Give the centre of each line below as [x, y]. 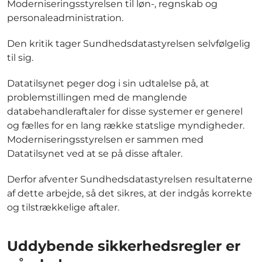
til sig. [20, 57]
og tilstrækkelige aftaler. [63, 207]
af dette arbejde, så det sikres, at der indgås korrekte [130, 193]
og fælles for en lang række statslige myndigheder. [126, 125]
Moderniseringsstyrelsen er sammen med [105, 139]
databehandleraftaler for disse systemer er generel [125, 111]
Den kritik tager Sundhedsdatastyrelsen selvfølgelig [129, 43]
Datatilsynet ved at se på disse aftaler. [95, 153]
